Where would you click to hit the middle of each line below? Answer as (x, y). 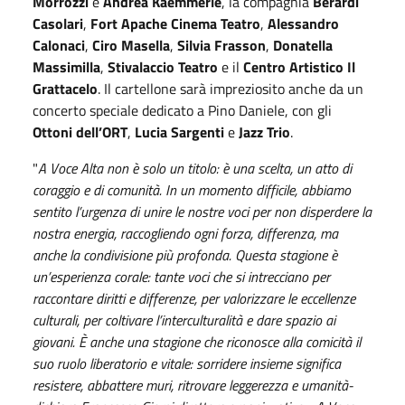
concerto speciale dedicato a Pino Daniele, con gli (182, 110)
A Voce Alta (71, 168)
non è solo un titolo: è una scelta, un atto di (227, 168)
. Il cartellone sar (148, 88)
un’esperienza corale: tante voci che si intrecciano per (181, 276)
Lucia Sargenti (179, 132)
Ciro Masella (131, 45)
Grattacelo (65, 88)
